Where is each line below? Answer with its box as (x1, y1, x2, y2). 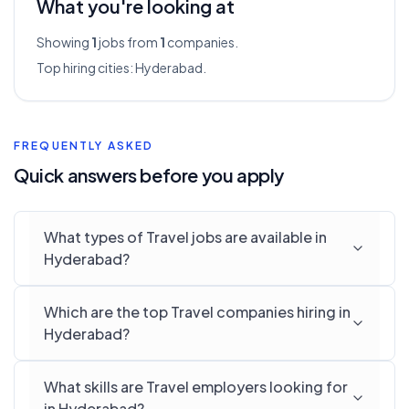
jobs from (97, 34, 158, 50)
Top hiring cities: (37, 59, 135, 76)
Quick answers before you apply (14, 163, 284, 186)
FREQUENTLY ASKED (14, 139, 154, 152)
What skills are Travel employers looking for (44, 377, 348, 396)
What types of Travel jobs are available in (44, 227, 327, 246)
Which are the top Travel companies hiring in (44, 302, 351, 321)
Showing (37, 34, 91, 50)
